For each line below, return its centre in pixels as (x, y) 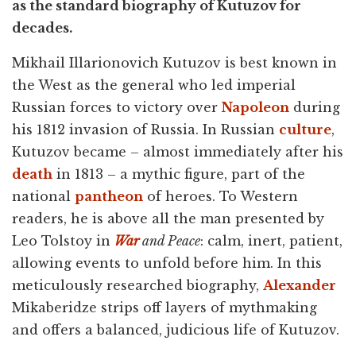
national (43, 196)
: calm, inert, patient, (271, 240)
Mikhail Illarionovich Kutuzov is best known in (174, 62)
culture (305, 129)
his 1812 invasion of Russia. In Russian (145, 129)
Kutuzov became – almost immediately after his (178, 151)
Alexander (300, 285)
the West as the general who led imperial (154, 85)
